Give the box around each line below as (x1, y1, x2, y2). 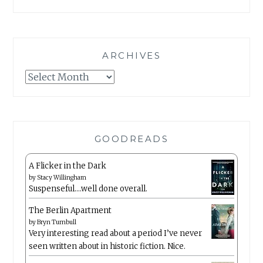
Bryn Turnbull (37, 218, 77, 227)
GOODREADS (94, 133, 169, 145)
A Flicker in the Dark (29, 161, 107, 171)
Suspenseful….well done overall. (29, 184, 148, 194)
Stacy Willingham (37, 174, 87, 182)
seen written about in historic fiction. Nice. (29, 241, 186, 252)
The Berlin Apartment (29, 205, 112, 216)
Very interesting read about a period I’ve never (29, 228, 203, 239)
